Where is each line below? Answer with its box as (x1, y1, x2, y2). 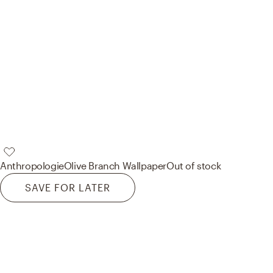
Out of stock (166, 160, 221, 172)
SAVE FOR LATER (25, 182, 110, 194)
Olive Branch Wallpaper (63, 160, 167, 172)
